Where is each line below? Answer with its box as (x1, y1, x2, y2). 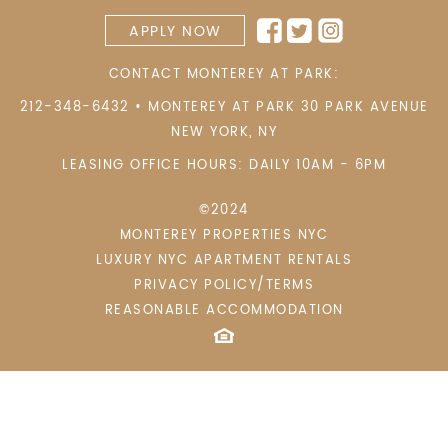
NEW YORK (171, 122, 249, 144)
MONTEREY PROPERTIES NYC (119, 225, 329, 247)
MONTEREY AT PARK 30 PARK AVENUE (148, 97, 429, 119)
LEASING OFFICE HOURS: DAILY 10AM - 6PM (62, 155, 386, 177)
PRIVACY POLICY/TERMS (134, 275, 314, 297)
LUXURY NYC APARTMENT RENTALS (96, 250, 352, 272)
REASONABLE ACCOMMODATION (104, 300, 344, 322)
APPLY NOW (129, 20, 222, 44)
